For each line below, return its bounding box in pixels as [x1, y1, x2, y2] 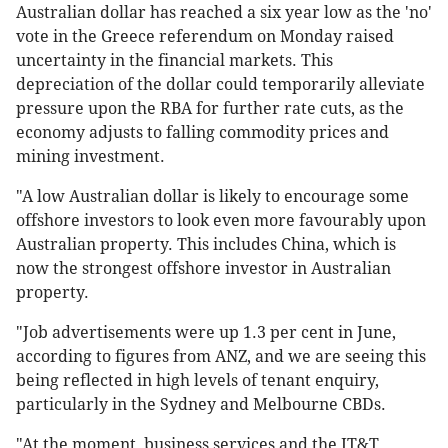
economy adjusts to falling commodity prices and [16, 123, 389, 143]
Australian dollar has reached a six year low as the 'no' [16, 3, 432, 23]
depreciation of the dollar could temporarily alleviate [16, 75, 425, 95]
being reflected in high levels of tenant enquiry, [16, 371, 379, 391]
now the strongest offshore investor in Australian [16, 259, 391, 279]
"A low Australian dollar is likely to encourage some [16, 187, 409, 207]
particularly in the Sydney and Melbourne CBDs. [16, 395, 386, 415]
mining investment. [16, 147, 165, 167]
